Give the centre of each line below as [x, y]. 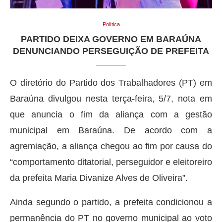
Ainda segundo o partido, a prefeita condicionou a [111, 202]
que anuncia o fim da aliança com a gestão [111, 114]
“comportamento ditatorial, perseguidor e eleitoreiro [111, 162]
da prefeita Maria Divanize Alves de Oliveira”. [99, 178]
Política [111, 24]
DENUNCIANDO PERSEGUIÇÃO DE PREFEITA [111, 51]
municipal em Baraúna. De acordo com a [111, 130]
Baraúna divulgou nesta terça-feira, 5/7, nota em [111, 98]
